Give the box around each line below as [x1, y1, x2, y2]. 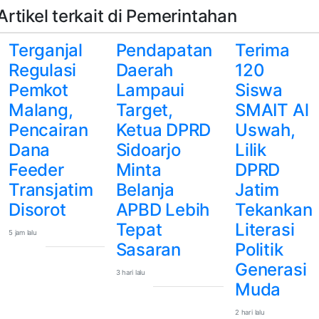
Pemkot [9, 79, 68, 100]
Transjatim [9, 179, 93, 200]
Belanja [115, 179, 174, 200]
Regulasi [9, 59, 77, 80]
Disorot [9, 199, 66, 220]
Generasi [235, 258, 307, 280]
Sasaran [115, 239, 181, 260]
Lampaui [115, 79, 184, 100]
